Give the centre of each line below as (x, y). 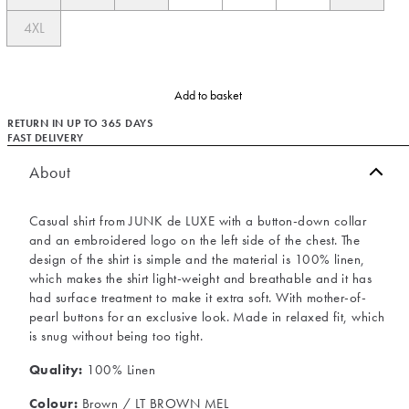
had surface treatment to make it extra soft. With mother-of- (198, 298)
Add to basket (208, 95)
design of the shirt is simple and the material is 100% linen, (197, 259)
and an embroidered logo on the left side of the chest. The (195, 240)
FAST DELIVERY (46, 138)
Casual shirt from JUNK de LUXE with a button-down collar (198, 221)
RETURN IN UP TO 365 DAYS (80, 123)
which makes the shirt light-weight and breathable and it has (201, 278)
